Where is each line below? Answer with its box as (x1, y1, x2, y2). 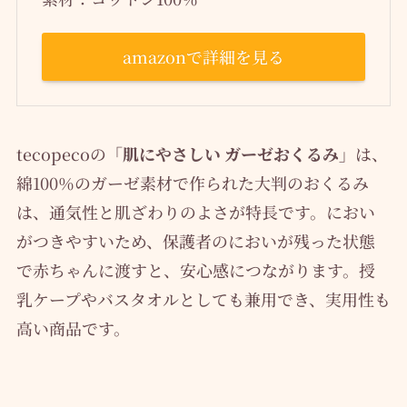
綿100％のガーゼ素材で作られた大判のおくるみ (15, 170, 369, 194)
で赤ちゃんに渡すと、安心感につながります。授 (15, 257, 375, 282)
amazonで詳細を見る (123, 45, 284, 69)
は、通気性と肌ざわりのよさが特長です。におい (15, 199, 375, 223)
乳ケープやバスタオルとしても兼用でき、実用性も (15, 286, 391, 311)
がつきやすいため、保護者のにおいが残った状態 (15, 228, 375, 253)
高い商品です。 (15, 315, 130, 340)
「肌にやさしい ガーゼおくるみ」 (105, 141, 355, 165)
